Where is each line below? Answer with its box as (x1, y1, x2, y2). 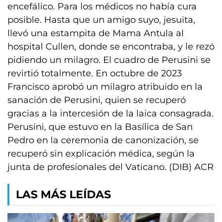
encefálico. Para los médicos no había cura (7, 1, 197, 12)
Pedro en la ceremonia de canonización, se (7, 135, 199, 146)
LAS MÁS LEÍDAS (16, 188, 111, 201)
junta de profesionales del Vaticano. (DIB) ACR (7, 162, 214, 172)
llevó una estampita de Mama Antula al (7, 28, 184, 39)
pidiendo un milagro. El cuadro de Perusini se (7, 55, 211, 65)
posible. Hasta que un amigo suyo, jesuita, (7, 14, 195, 25)
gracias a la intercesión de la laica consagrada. (7, 108, 214, 119)
